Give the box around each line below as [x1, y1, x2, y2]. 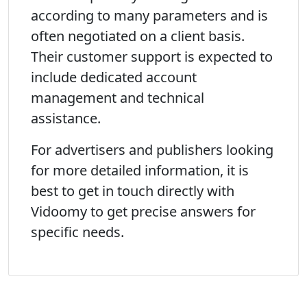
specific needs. [31, 223, 124, 241]
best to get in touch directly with [31, 182, 234, 200]
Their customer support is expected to [31, 47, 273, 66]
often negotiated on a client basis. [31, 27, 245, 45]
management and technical [31, 88, 204, 107]
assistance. [31, 109, 101, 127]
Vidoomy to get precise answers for [31, 202, 256, 221]
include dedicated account [31, 68, 197, 86]
